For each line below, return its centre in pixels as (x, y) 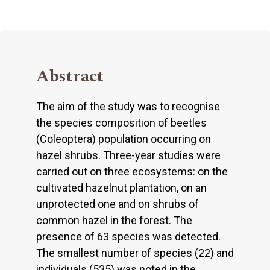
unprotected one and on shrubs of (118, 204)
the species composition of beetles (121, 122)
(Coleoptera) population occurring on (124, 139)
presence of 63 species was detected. (128, 236)
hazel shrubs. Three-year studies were (128, 155)
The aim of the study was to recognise (128, 106)
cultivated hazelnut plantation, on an (121, 187)
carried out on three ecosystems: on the (132, 171)
